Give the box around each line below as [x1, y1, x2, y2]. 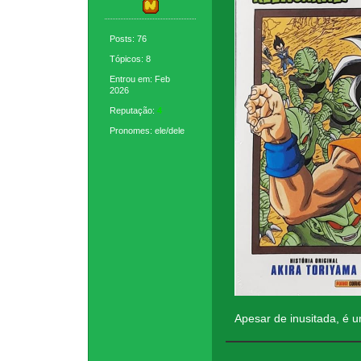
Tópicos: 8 [110, 54, 151, 64]
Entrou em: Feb [110, 74, 171, 85]
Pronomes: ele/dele [110, 126, 185, 136]
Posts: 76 [110, 34, 147, 44]
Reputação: [110, 106, 158, 116]
